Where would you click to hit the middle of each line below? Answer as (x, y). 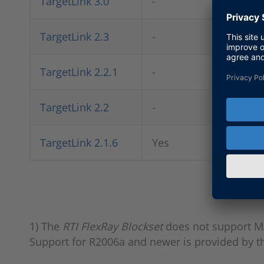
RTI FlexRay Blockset (113, 226)
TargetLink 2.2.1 (79, 72)
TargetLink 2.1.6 (79, 143)
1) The (46, 226)
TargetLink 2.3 (75, 37)
